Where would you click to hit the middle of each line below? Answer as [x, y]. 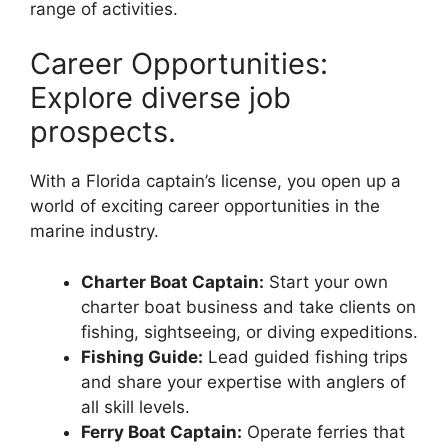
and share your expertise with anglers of [243, 381]
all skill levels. [135, 406]
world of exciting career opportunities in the [205, 206]
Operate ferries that [323, 431]
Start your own [326, 281]
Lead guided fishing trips [305, 356]
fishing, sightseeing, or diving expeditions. [249, 331]
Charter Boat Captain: [172, 281]
